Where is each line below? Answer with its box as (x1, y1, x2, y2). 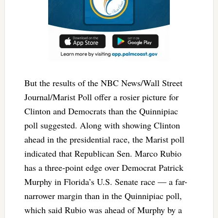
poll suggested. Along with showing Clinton (24, 119, 180, 131)
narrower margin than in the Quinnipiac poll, (24, 190, 182, 202)
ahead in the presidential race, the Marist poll (24, 133, 184, 145)
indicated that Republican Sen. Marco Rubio (24, 147, 182, 160)
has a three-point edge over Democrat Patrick (24, 162, 183, 174)
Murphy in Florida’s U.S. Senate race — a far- (24, 176, 187, 188)
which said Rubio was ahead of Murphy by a (24, 204, 182, 216)
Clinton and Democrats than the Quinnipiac (24, 105, 178, 117)
